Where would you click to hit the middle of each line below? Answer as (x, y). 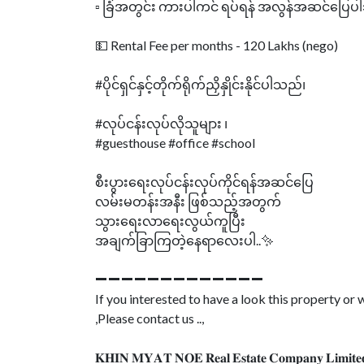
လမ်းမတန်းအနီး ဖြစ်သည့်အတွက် (188, 201)
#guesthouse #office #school (175, 143)
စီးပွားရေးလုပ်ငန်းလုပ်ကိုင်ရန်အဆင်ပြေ (204, 182)
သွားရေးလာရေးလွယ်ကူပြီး (170, 221)
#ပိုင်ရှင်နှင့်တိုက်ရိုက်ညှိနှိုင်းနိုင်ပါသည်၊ (200, 84)
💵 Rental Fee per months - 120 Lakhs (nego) (217, 45)
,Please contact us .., (149, 318)
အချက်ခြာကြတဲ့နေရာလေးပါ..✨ (184, 240)
